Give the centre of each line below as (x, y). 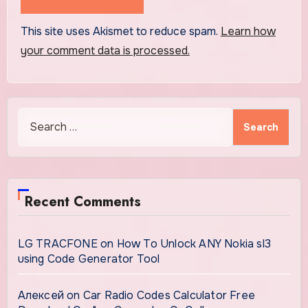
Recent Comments (82, 202)
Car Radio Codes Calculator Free (169, 296)
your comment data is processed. (105, 51)
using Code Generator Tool (89, 259)
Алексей (41, 296)
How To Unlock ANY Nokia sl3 (194, 244)
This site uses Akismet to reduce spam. (120, 32)
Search (35, 117)
